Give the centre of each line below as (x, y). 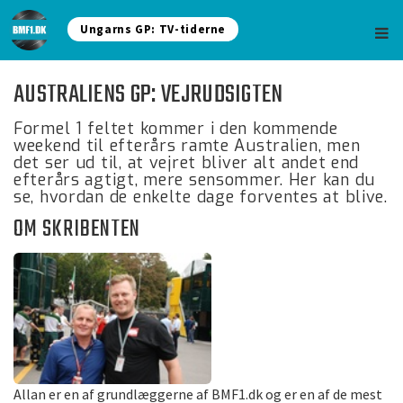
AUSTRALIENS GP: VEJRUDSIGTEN (148, 95)
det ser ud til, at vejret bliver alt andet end (187, 163)
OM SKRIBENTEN (77, 229)
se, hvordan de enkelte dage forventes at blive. (201, 197)
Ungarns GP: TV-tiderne (153, 29)
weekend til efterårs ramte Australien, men (187, 146)
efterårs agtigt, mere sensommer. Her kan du (194, 180)
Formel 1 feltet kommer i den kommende (176, 129)
